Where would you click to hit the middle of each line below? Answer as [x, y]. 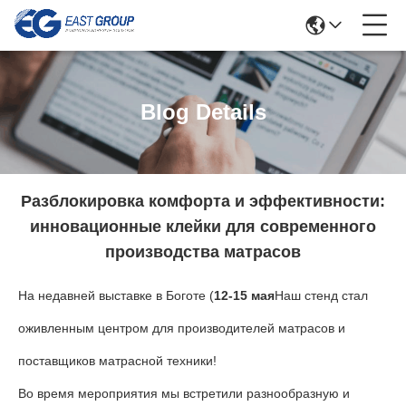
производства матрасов [203, 252]
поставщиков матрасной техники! [117, 361]
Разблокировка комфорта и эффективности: [203, 201]
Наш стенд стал [321, 295]
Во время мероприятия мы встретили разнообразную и [184, 393]
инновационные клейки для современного [203, 227]
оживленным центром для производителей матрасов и [182, 328]
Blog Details [203, 112]
